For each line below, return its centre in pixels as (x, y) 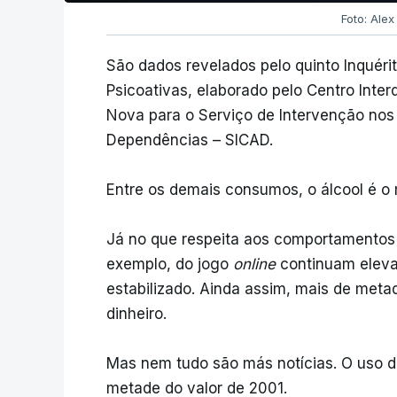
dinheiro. (136, 314)
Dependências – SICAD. (190, 140)
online (254, 264)
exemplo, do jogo (170, 264)
